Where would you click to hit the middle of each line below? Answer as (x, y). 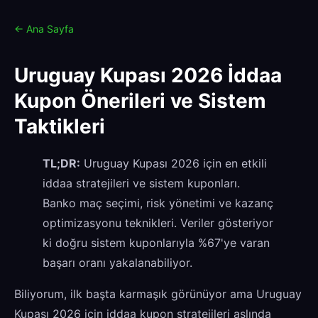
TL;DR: (61, 163)
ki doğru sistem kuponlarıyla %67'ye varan (156, 242)
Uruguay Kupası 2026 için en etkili (174, 163)
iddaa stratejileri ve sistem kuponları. (141, 183)
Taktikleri (60, 126)
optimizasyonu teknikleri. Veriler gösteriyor (158, 223)
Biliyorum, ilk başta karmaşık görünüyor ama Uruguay (158, 294)
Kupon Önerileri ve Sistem (140, 100)
